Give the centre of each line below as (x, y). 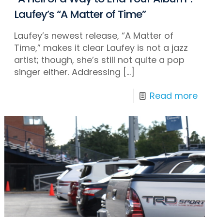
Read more (173, 96)
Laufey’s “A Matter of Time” (80, 14)
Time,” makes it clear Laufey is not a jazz (101, 48)
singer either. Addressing (68, 72)
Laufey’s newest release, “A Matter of (94, 36)
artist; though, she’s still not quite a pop (100, 60)
